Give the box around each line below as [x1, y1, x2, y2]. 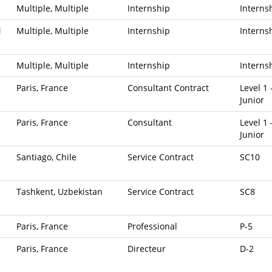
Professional [127, 220, 177, 232]
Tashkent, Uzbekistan [16, 185, 103, 197]
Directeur [127, 242, 166, 254]
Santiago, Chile [16, 151, 76, 163]
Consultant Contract [127, 81, 209, 93]
